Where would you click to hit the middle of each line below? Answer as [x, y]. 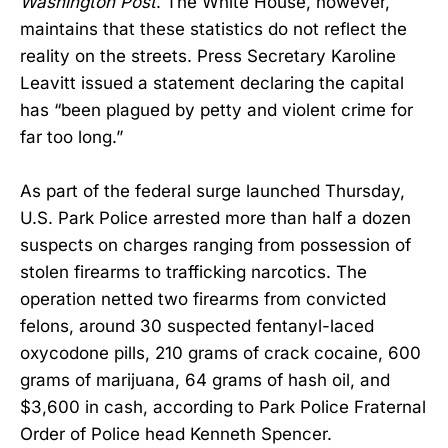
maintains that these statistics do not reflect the [213, 28]
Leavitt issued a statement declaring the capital [212, 82]
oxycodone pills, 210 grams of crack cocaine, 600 [220, 352]
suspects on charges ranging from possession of [215, 244]
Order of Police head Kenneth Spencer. [176, 433]
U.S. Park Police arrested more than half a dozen [215, 217]
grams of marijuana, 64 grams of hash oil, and [205, 379]
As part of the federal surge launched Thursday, [212, 190]
